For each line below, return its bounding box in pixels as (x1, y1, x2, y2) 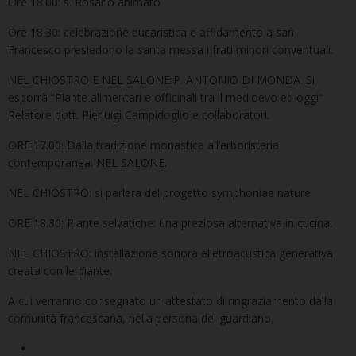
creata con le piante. (8, 262, 112, 278)
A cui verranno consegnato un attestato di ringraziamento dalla (8, 292, 333, 308)
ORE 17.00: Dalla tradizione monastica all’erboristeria (8, 137, 279, 153)
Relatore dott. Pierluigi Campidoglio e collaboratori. (8, 106, 269, 122)
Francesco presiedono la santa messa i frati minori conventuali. (8, 41, 333, 57)
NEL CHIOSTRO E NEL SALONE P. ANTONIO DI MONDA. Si (8, 72, 315, 87)
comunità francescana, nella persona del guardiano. (8, 310, 273, 326)
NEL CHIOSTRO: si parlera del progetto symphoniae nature (8, 184, 311, 200)
